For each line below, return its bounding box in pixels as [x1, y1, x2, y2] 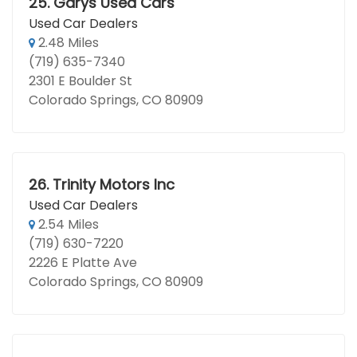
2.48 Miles [35, 33, 99, 52]
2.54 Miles [35, 215, 99, 233]
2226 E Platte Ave [29, 253, 137, 272]
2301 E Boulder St [29, 72, 132, 90]
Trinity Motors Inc [52, 175, 175, 194]
